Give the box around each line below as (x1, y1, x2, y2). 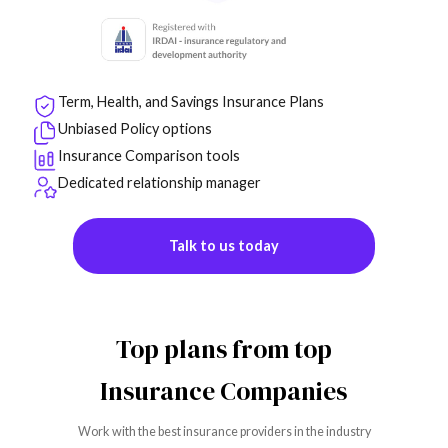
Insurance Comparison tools (57, 146, 240, 164)
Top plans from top (115, 332, 332, 367)
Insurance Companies (100, 374, 348, 409)
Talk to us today (168, 236, 279, 254)
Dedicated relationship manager (57, 173, 261, 191)
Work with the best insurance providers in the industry (77, 424, 371, 440)
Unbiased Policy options (57, 119, 212, 137)
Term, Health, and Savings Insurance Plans (57, 92, 324, 110)
